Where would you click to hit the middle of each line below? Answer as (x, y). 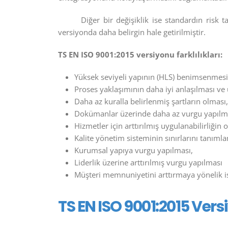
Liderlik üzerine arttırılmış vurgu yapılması (148, 162)
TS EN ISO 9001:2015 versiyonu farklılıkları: (140, 54)
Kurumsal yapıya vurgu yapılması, (134, 150)
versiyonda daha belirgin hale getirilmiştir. (132, 32)
